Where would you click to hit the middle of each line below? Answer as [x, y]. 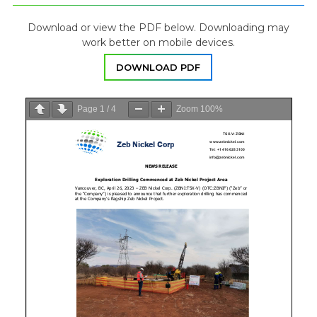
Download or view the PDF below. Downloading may [158, 28]
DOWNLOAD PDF [158, 68]
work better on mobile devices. [158, 43]
